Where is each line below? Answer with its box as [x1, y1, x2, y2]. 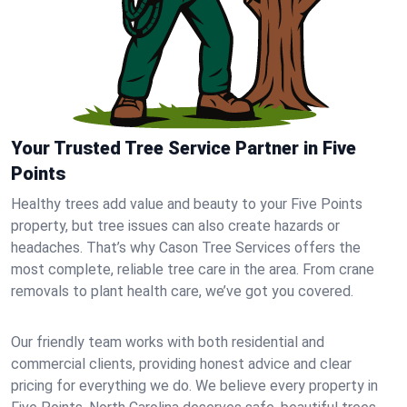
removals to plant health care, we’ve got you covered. [11, 283, 353, 300]
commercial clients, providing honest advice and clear [11, 355, 352, 372]
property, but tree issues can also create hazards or [11, 217, 340, 234]
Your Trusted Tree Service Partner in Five [11, 137, 356, 159]
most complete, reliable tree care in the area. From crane [11, 261, 374, 278]
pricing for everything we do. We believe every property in [11, 377, 378, 394]
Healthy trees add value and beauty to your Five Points [11, 195, 362, 213]
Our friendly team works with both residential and [11, 333, 324, 351]
